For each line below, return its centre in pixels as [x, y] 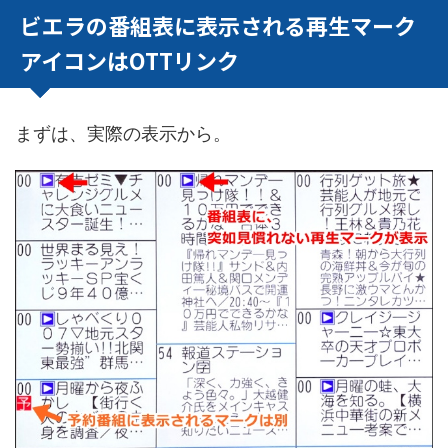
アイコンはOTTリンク [129, 59]
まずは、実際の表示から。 [123, 133]
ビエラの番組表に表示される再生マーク [218, 24]
